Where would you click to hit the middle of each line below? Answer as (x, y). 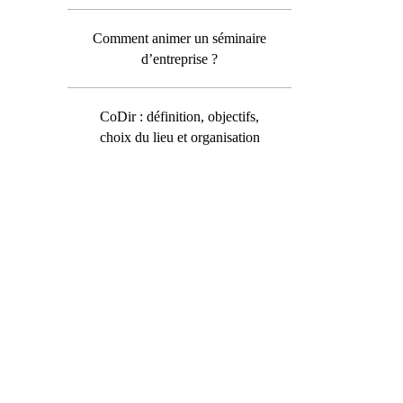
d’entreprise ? (180, 58)
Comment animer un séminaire (180, 38)
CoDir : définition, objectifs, (180, 116)
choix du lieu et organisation (179, 137)
